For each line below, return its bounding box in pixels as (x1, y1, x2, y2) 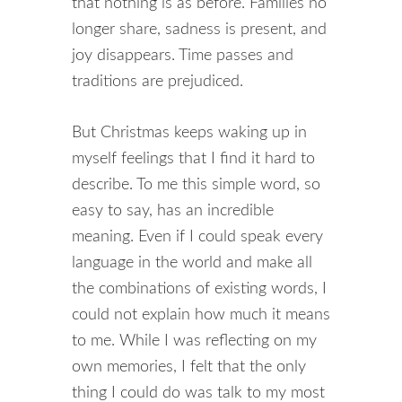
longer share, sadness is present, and (72, 22, 327, 38)
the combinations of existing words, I (72, 281, 327, 297)
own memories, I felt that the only (72, 359, 306, 375)
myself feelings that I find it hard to (72, 151, 315, 167)
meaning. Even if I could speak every (72, 229, 323, 245)
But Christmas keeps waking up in (72, 125, 307, 141)
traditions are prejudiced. (72, 74, 243, 90)
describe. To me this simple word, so (72, 177, 320, 193)
